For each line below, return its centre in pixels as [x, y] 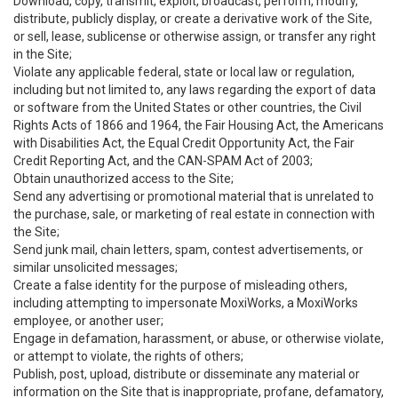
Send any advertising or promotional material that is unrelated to [194, 196]
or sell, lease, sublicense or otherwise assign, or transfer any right [195, 36]
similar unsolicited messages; [96, 267]
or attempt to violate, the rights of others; [128, 356]
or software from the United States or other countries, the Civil [187, 107]
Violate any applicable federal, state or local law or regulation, [184, 72]
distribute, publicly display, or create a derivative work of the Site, [193, 19]
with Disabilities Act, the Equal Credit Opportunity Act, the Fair [184, 143]
